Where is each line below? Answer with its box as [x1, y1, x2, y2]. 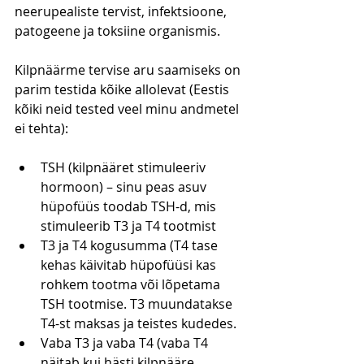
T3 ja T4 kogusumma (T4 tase [41, 236, 221, 255]
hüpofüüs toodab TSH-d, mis [41, 197, 219, 216]
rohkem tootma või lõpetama [41, 275, 223, 294]
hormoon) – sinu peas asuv [41, 178, 210, 197]
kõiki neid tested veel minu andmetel [15, 100, 242, 119]
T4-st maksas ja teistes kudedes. [41, 314, 236, 333]
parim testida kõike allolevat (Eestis [15, 80, 232, 99]
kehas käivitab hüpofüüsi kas [41, 256, 219, 275]
